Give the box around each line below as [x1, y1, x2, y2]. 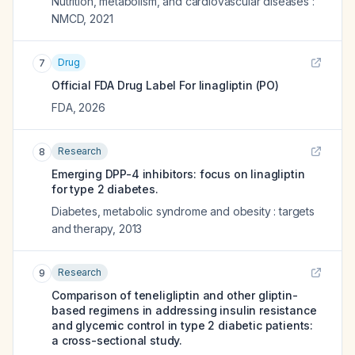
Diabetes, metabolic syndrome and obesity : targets [52, 204, 315, 218]
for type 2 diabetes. [52, 182, 158, 196]
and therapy [52, 222, 113, 235]
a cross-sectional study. [52, 334, 183, 347]
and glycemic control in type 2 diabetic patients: [52, 319, 314, 332]
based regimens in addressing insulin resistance [52, 303, 317, 317]
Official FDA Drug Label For [52, 78, 199, 92]
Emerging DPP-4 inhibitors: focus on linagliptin [52, 167, 305, 181]
